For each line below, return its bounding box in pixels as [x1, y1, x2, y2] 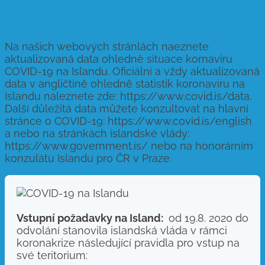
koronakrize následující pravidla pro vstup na [17, 236, 240, 249]
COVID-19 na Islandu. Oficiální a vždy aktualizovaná [5, 64, 260, 77]
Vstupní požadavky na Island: [17, 211, 166, 224]
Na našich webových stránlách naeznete [5, 40, 209, 53]
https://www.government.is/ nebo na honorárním [5, 139, 253, 152]
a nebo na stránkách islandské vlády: [5, 127, 189, 140]
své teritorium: [17, 248, 91, 261]
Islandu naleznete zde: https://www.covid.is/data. [5, 89, 251, 102]
